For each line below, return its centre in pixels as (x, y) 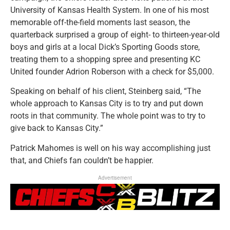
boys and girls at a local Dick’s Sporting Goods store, (105, 47)
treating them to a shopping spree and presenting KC (105, 60)
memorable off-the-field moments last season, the (100, 23)
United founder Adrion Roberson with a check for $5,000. (112, 72)
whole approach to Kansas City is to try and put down (107, 104)
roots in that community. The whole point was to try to (108, 116)
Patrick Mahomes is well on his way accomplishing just (110, 148)
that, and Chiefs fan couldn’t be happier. (82, 160)
